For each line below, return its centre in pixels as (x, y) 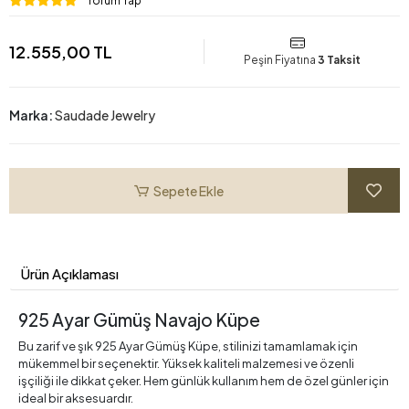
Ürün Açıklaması (70, 274)
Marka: (32, 115)
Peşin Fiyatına (281, 60)
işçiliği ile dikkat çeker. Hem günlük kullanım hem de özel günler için (204, 381)
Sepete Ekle (188, 190)
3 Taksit (339, 60)
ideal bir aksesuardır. (76, 399)
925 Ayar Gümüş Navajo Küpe (139, 320)
